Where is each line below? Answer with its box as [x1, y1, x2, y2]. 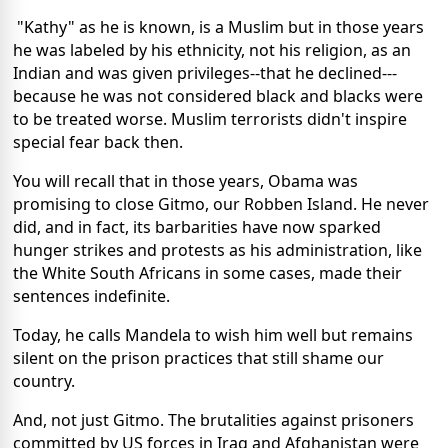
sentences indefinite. [13, 284, 170, 307]
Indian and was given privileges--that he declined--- [13, 61, 397, 84]
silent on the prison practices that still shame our [13, 346, 384, 369]
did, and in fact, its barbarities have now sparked [13, 215, 381, 238]
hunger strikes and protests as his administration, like [13, 238, 422, 261]
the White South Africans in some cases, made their [13, 261, 402, 284]
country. [13, 369, 75, 392]
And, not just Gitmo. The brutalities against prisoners [13, 408, 414, 431]
